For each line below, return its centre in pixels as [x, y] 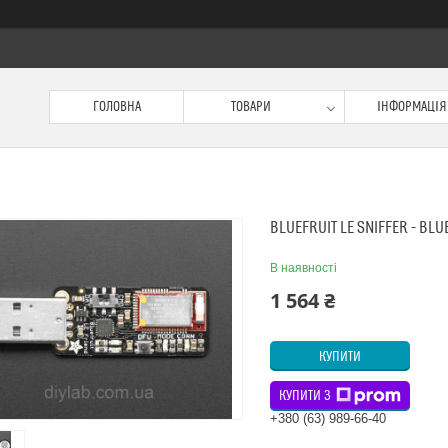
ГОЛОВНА [116, 107]
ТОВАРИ [251, 107]
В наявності [303, 268]
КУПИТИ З [305, 396]
